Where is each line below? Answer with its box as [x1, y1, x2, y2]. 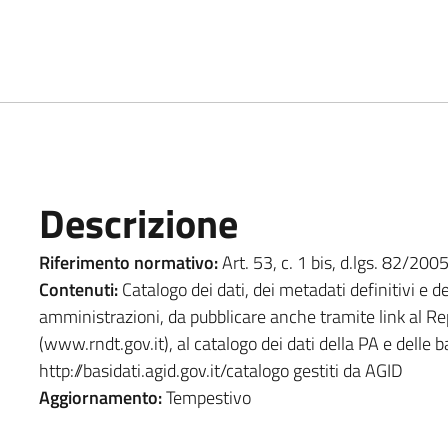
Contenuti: [38, 275, 118, 303]
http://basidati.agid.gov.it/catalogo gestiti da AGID [38, 356, 407, 384]
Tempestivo [161, 383, 251, 411]
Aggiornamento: [38, 383, 162, 411]
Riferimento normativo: [38, 248, 218, 276]
